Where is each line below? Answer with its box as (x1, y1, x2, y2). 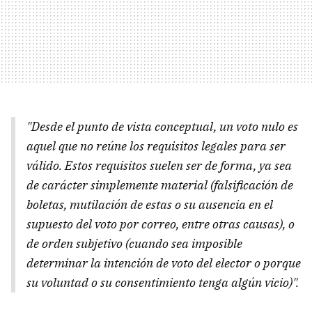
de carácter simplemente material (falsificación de (26, 177, 293, 194)
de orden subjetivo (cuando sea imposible (26, 235, 242, 252)
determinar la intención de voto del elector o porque (26, 255, 301, 272)
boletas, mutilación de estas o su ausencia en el (26, 196, 273, 213)
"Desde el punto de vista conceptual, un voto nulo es (26, 118, 298, 135)
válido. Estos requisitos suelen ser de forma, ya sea (26, 157, 292, 174)
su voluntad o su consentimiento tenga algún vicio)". (26, 274, 299, 291)
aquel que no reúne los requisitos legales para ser (26, 138, 286, 155)
